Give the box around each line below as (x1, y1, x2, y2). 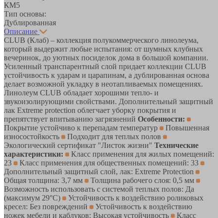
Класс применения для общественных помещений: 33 (18, 158, 200, 167)
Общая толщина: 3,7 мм (4, 176, 85, 184)
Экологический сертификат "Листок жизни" (4, 141, 154, 149)
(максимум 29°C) (4, 193, 62, 202)
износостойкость (4, 132, 61, 141)
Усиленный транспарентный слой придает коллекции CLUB (4, 62, 206, 71)
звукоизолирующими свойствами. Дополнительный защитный (4, 97, 213, 106)
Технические (154, 141, 199, 149)
